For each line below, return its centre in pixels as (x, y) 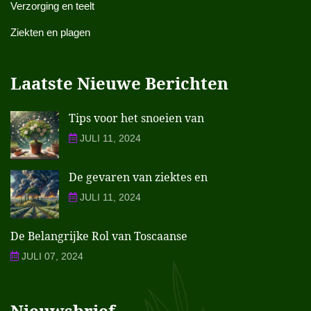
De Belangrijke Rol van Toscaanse (99, 236)
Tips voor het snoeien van (136, 118)
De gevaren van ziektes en (138, 177)
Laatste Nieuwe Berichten (119, 83)
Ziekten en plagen (50, 32)
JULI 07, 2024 (51, 256)
